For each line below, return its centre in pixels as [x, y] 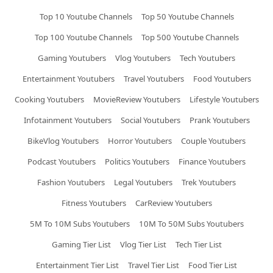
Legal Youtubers [143, 182]
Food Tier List [213, 265]
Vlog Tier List [143, 244]
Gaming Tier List [81, 244]
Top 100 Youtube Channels [83, 37]
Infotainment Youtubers [67, 120]
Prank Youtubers [219, 120]
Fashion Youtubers [71, 182]
